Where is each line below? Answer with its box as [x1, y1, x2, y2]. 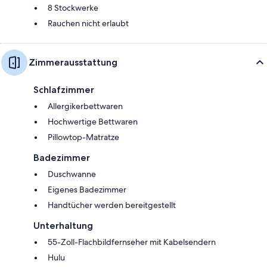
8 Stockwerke [48, 2, 98, 14]
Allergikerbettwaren [48, 101, 123, 112]
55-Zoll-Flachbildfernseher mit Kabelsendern [48, 237, 216, 248]
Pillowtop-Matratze [48, 132, 119, 143]
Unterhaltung [33, 220, 93, 232]
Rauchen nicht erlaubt [48, 18, 129, 29]
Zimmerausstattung [29, 57, 117, 69]
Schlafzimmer [33, 84, 94, 96]
